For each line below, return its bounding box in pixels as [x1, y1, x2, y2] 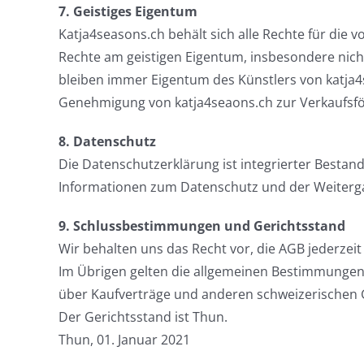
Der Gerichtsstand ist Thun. [58, 308, 227, 326]
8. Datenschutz [58, 132, 156, 150]
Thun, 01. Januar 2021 [58, 331, 190, 349]
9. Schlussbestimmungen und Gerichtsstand [58, 217, 345, 235]
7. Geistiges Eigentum [58, 2, 197, 20]
